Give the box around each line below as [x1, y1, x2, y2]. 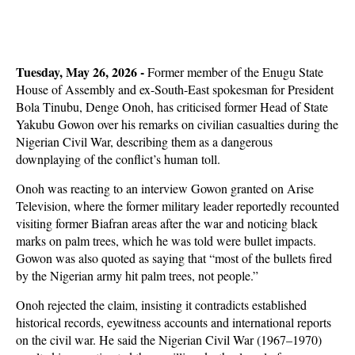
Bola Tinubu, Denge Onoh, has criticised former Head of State [16, 98, 328, 115]
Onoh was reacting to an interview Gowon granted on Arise [16, 180, 314, 197]
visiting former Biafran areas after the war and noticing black [16, 215, 318, 231]
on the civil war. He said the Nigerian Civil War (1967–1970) [16, 331, 322, 348]
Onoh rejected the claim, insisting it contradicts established [16, 296, 307, 313]
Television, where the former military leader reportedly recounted [16, 197, 339, 214]
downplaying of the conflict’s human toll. [16, 151, 220, 167]
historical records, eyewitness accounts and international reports [16, 314, 331, 330]
